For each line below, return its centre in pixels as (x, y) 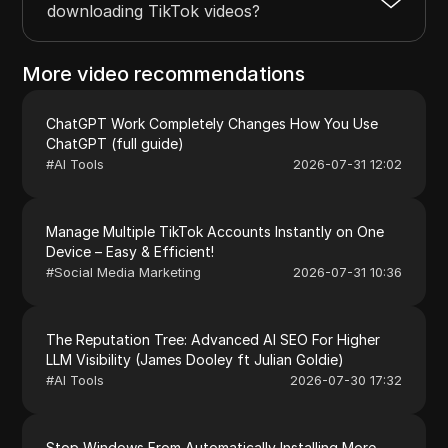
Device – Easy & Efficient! (130, 251)
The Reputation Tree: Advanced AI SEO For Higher (213, 339)
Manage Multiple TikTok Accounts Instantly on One (215, 231)
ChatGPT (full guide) (115, 143)
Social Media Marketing (128, 271)
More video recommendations (164, 73)
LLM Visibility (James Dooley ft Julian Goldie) (195, 359)
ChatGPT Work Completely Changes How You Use (212, 123)
